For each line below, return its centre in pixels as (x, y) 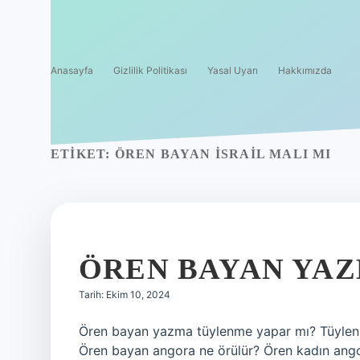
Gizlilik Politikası (150, 70)
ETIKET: (83, 154)
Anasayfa (72, 70)
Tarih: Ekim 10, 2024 (125, 295)
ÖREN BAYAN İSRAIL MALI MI (223, 154)
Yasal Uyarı (233, 70)
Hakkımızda (305, 70)
